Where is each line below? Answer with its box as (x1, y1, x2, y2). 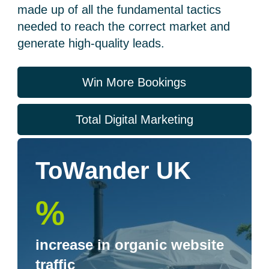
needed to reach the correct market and (17, 20, 231, 33)
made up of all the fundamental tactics (17, 3, 222, 16)
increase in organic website (35, 237, 225, 253)
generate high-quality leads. (17, 37, 165, 50)
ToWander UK (35, 157, 192, 184)
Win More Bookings (82, 76, 187, 89)
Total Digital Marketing (75, 113, 193, 126)
